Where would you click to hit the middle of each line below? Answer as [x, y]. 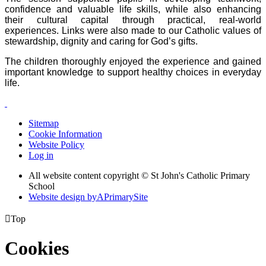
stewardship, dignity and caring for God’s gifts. [101, 41]
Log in [41, 155]
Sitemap [44, 123]
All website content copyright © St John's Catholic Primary [139, 175]
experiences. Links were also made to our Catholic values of [133, 30]
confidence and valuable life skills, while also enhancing [133, 9]
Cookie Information [65, 134]
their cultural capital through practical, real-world [133, 20]
